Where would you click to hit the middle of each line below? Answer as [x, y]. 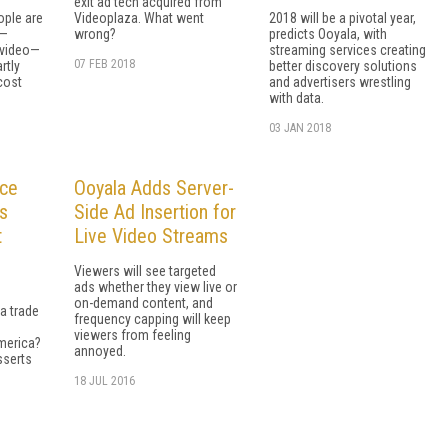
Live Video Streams [151, 235]
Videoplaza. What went [139, 17]
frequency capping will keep [152, 318]
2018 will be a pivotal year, [342, 17]
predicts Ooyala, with [328, 33]
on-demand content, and [143, 302]
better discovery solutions [343, 65]
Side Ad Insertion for [155, 211]
